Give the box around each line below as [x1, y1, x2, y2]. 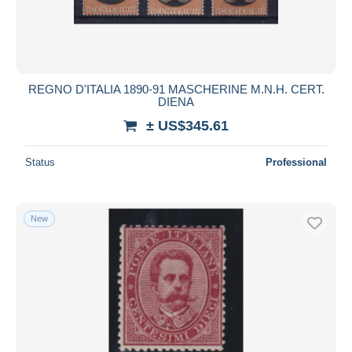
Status [25, 156, 55, 168]
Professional [266, 156, 327, 168]
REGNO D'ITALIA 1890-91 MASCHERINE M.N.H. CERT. [27, 82, 324, 96]
